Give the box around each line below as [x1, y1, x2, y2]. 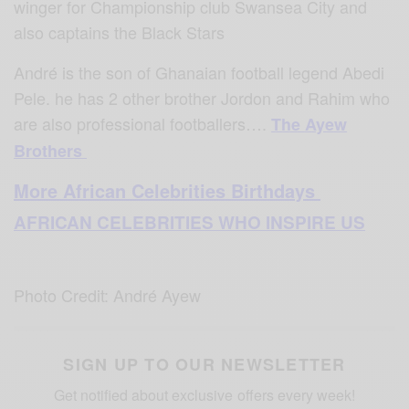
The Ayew [271, 111, 348, 136]
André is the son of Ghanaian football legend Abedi [14, 59, 385, 84]
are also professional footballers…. [14, 110, 272, 135]
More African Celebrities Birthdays [14, 176, 320, 204]
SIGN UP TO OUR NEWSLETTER [63, 351, 346, 376]
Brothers [14, 138, 88, 163]
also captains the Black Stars [14, 19, 230, 44]
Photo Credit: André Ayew [14, 282, 206, 307]
